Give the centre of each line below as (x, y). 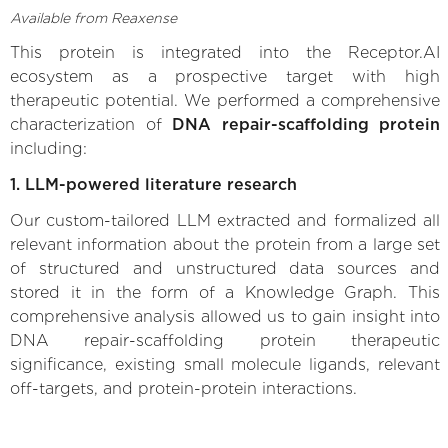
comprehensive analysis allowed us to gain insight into (225, 316)
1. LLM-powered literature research (153, 184)
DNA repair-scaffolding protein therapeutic (225, 340)
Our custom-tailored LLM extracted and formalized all (225, 220)
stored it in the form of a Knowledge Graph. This (225, 292)
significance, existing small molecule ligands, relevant (225, 364)
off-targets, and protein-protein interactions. (183, 388)
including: (48, 148)
